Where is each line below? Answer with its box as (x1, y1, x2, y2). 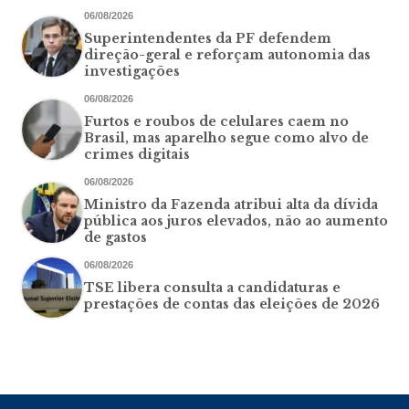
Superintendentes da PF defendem (84, 29, 332, 47)
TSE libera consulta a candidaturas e (84, 278, 341, 296)
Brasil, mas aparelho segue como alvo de (84, 129, 370, 146)
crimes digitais (84, 145, 191, 163)
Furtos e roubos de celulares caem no (84, 112, 350, 130)
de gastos (84, 228, 148, 246)
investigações (84, 62, 181, 79)
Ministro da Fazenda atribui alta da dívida (84, 195, 379, 213)
